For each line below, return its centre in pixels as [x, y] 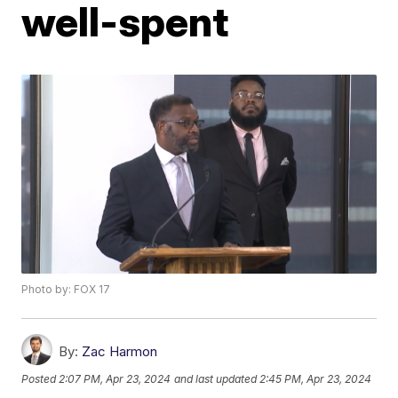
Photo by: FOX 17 [66, 290]
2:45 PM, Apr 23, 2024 [316, 379]
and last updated [216, 379]
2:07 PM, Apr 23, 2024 [115, 379]
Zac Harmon [120, 352]
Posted [40, 379]
